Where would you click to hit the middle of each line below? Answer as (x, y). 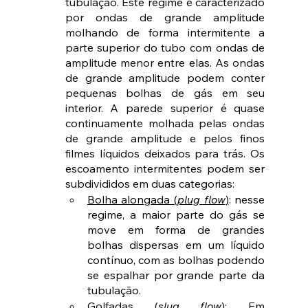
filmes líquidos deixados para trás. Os (165, 154)
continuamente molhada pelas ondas (165, 123)
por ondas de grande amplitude (165, 18)
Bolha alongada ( (132, 200)
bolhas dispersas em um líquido (176, 245)
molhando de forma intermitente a (165, 33)
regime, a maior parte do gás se (176, 215)
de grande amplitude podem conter (165, 78)
